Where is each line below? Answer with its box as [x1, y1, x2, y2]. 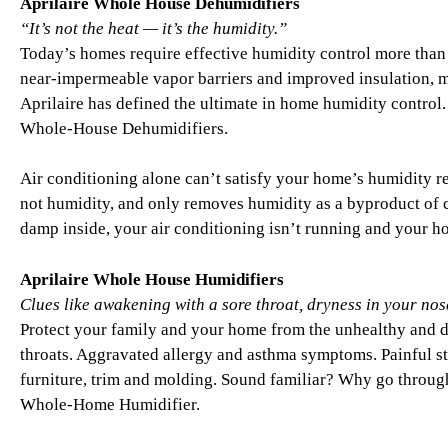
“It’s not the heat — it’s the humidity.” [20, 18, 287, 38]
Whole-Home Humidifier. [20, 394, 200, 414]
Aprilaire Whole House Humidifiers [20, 269, 284, 289]
